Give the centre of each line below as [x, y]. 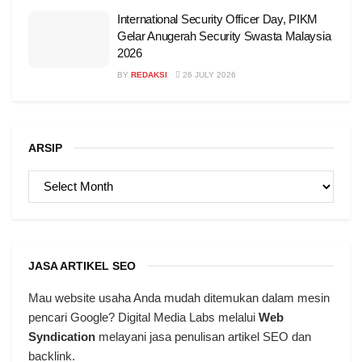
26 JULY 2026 [208, 74]
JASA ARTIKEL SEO [82, 265]
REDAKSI [149, 74]
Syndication [62, 336]
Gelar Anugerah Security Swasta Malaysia [224, 36]
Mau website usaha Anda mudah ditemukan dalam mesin [179, 297]
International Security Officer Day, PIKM [217, 19]
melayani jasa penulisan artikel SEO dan [203, 336]
